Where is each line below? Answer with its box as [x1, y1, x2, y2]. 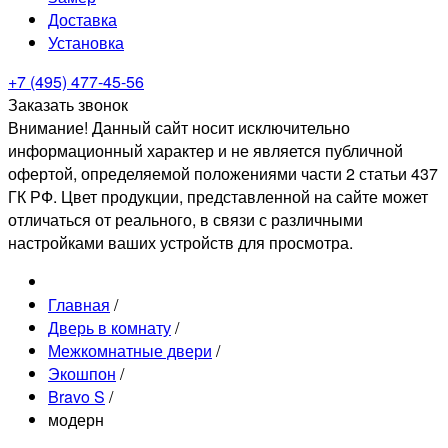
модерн [48, 407, 104, 431]
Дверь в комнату [48, 315, 171, 339]
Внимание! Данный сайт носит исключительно [8, 115, 350, 139]
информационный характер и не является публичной [8, 138, 403, 162]
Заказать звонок [8, 92, 128, 116]
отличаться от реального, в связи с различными [8, 207, 363, 231]
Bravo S [48, 384, 105, 408]
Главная [48, 292, 110, 316]
